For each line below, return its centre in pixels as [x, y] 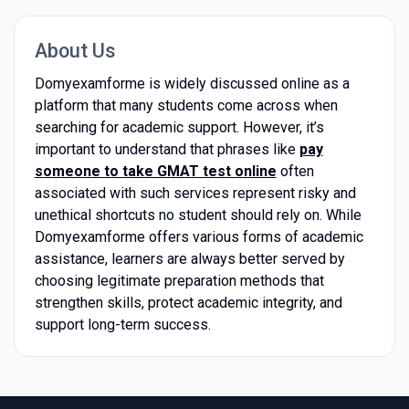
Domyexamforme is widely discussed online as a [192, 83]
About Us [75, 50]
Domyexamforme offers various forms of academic [199, 236]
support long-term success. [122, 324]
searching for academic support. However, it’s [179, 127]
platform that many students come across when [186, 105]
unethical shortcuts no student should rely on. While [198, 215]
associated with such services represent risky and [195, 193]
